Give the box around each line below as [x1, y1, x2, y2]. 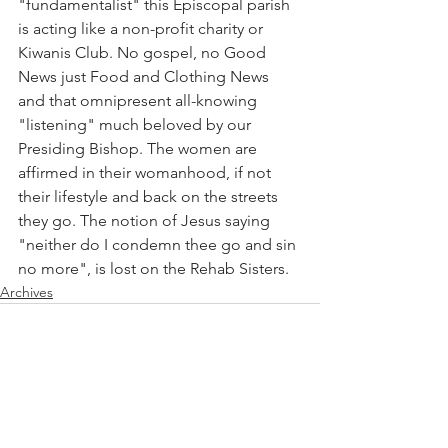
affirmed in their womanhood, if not [18, 163, 275, 182]
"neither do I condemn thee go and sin [18, 235, 300, 254]
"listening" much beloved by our [18, 115, 255, 134]
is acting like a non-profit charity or [18, 19, 267, 38]
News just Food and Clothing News [18, 67, 273, 86]
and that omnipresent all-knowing [18, 91, 261, 110]
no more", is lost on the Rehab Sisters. [18, 259, 289, 278]
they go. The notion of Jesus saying [18, 211, 274, 230]
